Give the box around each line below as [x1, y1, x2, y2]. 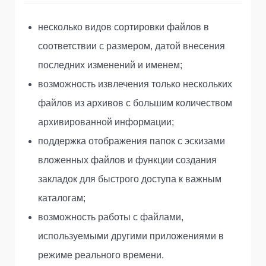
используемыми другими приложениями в [38, 231, 224, 242]
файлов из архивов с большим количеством [38, 98, 232, 109]
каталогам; [38, 193, 85, 204]
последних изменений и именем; [38, 60, 182, 71]
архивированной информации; [38, 117, 174, 128]
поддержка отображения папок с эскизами [38, 136, 225, 147]
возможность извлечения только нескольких [38, 79, 232, 90]
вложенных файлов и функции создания [38, 155, 217, 166]
